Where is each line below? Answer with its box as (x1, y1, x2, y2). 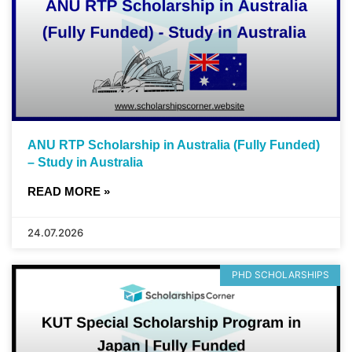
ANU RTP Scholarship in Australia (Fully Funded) (27, 138, 320, 152)
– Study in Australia (27, 156, 143, 170)
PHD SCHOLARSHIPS (231, 269, 329, 281)
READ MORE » (27, 185, 110, 199)
